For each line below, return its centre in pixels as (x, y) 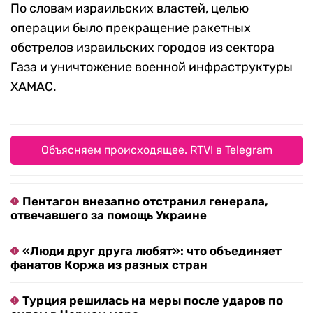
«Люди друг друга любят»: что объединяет (152, 251)
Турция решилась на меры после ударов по (153, 301)
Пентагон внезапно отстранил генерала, (145, 202)
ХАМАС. (34, 87)
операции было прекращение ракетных (131, 28)
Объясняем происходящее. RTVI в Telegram (156, 150)
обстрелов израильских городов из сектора (143, 48)
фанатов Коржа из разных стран (109, 265)
